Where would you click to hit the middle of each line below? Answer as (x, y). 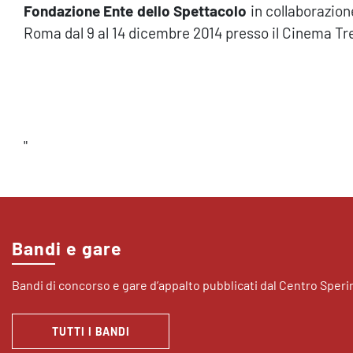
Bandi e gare (67, 248)
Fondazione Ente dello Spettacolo (136, 11)
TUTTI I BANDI (91, 331)
